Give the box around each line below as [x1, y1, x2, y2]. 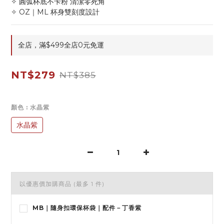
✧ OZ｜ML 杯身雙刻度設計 [11, 7, 99, 17]
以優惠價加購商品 [19, 180, 73, 188]
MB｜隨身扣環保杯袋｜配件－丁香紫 [32, 204, 141, 212]
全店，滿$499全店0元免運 [18, 40, 104, 50]
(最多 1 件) [73, 180, 104, 188]
